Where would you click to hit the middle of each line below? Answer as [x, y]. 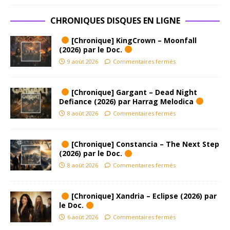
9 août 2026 [83, 61]
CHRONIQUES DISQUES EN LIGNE [115, 20]
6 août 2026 [83, 217]
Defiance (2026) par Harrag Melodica [127, 102]
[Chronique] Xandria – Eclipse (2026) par [143, 196]
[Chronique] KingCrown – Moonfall [133, 40]
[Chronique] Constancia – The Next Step [144, 144]
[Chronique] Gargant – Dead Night [133, 92]
